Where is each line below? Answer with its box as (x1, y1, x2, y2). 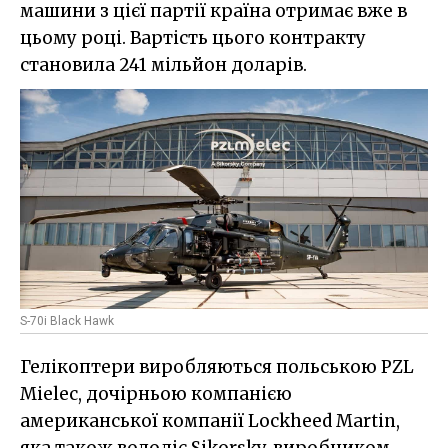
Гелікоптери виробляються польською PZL (20, 356, 414, 379)
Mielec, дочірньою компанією (20, 383, 292, 406)
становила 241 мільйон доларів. (20, 53, 307, 76)
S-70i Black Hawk (20, 314, 114, 329)
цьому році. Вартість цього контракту (20, 26, 366, 49)
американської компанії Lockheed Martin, (20, 410, 400, 433)
